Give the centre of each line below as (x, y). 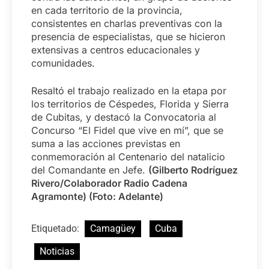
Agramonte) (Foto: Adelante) (97, 196)
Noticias (57, 251)
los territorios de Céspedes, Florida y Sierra (130, 104)
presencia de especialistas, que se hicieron (128, 36)
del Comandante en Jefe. (90, 170)
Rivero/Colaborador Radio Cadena (109, 183)
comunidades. (63, 63)
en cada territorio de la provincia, (107, 10)
